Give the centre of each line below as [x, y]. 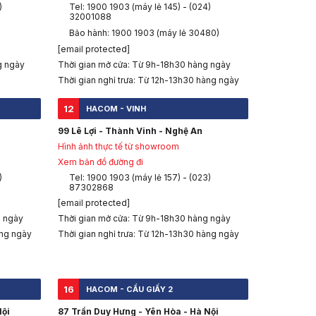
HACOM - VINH [116, 109]
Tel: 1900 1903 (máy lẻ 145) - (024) [140, 7]
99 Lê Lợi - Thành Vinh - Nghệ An [130, 131]
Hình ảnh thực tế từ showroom [119, 147]
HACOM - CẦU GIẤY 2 [129, 290]
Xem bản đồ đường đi [101, 162]
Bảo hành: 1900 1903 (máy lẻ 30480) [144, 33]
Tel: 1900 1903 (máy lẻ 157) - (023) [140, 178]
